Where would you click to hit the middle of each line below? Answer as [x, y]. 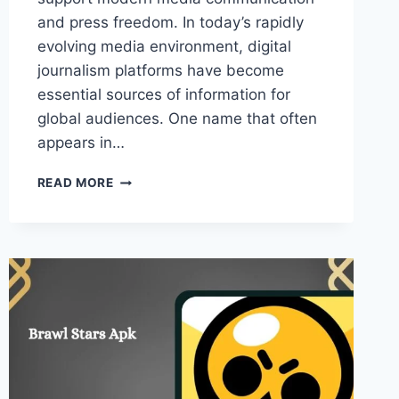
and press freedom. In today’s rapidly [170, 23]
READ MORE [75, 183]
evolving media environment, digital [164, 47]
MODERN [141, 253]
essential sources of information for [163, 95]
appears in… [81, 143]
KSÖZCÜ [140, 179]
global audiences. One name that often [177, 119]
